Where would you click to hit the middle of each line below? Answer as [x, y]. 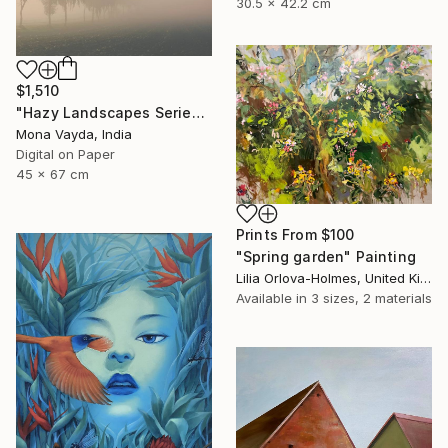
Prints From [278, 235]
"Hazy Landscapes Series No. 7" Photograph [198, 112]
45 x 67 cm [52, 173]
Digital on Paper [65, 153]
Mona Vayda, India [74, 133]
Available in [273, 298]
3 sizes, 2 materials [371, 298]
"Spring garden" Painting [326, 257]
